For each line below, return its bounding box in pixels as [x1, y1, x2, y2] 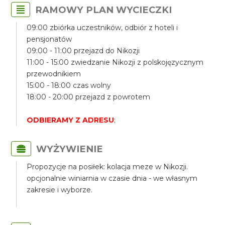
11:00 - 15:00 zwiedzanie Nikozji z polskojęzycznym [27, 58, 204, 67]
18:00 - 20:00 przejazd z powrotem [27, 92, 151, 101]
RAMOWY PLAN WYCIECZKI [35, 4, 172, 16]
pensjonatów [27, 35, 72, 44]
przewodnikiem [27, 69, 81, 78]
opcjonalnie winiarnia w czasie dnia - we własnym [27, 174, 198, 183]
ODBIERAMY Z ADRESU [27, 116, 115, 125]
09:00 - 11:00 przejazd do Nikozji [27, 46, 140, 55]
